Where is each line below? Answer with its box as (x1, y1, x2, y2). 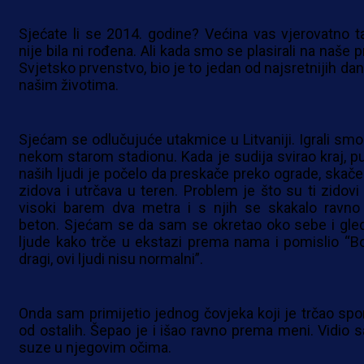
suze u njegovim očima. (19, 339, 171, 357)
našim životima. (19, 76, 119, 94)
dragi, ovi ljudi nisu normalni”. (19, 250, 203, 268)
